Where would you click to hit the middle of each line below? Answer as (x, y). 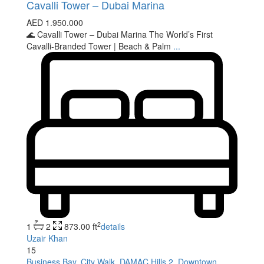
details (113, 227)
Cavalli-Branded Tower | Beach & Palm (100, 46)
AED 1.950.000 (55, 22)
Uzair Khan (47, 238)
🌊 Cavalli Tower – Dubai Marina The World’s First (120, 34)
